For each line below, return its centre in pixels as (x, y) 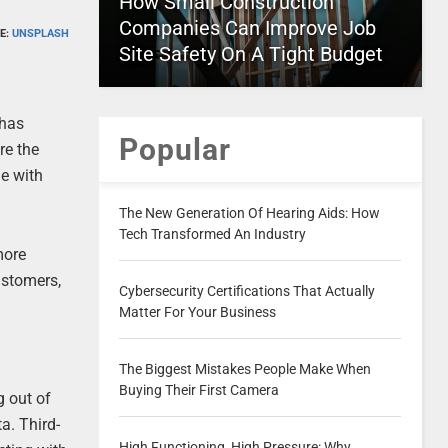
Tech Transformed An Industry (212, 234)
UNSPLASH (40, 33)
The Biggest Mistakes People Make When (244, 369)
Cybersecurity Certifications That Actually (246, 291)
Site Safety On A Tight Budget (250, 54)
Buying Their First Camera (198, 390)
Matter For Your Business (197, 312)
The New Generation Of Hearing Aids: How (249, 213)
